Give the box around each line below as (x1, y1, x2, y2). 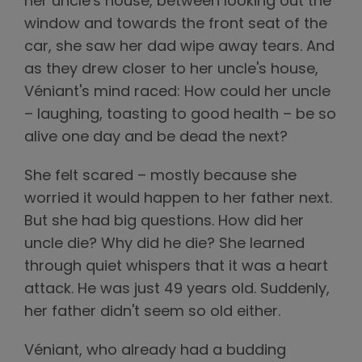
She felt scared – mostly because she (24, 168, 297, 184)
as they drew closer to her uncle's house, (24, 61, 318, 78)
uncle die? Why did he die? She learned (24, 236, 305, 252)
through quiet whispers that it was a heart (24, 259, 328, 275)
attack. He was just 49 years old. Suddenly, (24, 281, 330, 297)
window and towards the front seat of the (24, 16, 327, 32)
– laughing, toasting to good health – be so (24, 107, 336, 123)
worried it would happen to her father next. (24, 191, 332, 207)
